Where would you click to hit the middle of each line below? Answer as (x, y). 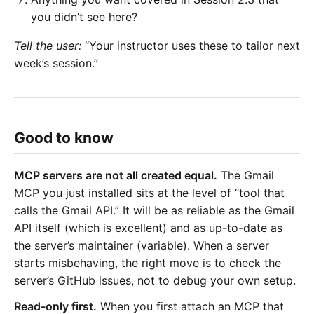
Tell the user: (48, 46)
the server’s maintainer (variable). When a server (142, 245)
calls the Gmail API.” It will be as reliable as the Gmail (154, 210)
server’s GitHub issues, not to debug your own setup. (155, 280)
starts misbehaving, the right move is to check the (148, 262)
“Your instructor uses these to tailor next (191, 46)
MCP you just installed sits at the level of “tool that (149, 192)
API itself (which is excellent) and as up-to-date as (148, 227)
